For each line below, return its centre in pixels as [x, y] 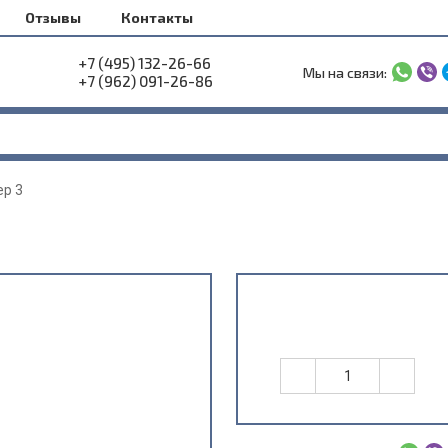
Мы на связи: [344, 72]
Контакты [157, 17]
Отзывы [53, 17]
